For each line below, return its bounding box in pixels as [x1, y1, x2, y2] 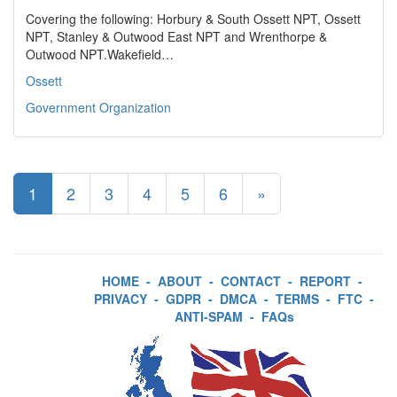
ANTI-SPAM [174, 307, 243, 325]
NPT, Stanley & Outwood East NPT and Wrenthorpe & [26, 27, 327, 45]
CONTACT [221, 272, 281, 290]
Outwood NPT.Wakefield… [26, 45, 174, 63]
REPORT [300, 272, 351, 290]
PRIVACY [94, 290, 147, 307]
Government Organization [26, 98, 171, 116]
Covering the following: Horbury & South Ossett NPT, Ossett [26, 10, 361, 27]
